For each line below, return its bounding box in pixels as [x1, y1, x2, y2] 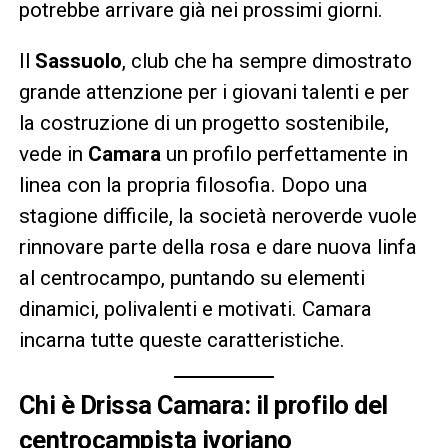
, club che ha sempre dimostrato [121, 48, 412, 73]
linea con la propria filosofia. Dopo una [18, 172, 368, 197]
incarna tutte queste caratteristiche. [18, 327, 345, 352]
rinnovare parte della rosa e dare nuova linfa [18, 234, 417, 259]
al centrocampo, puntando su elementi [18, 265, 365, 290]
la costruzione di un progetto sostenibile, [18, 110, 389, 135]
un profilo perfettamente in [160, 141, 408, 166]
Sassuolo [34, 48, 122, 73]
